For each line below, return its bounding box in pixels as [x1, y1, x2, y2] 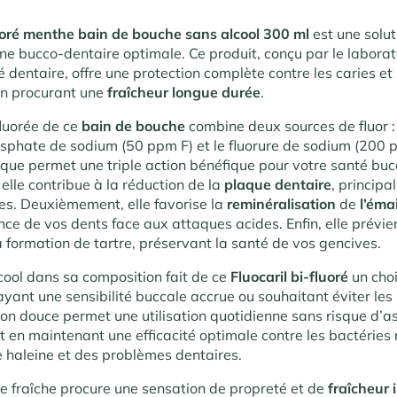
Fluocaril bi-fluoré [230, 267, 349, 285]
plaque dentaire [224, 175, 332, 193]
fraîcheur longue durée [107, 82, 261, 101]
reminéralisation [227, 194, 340, 213]
